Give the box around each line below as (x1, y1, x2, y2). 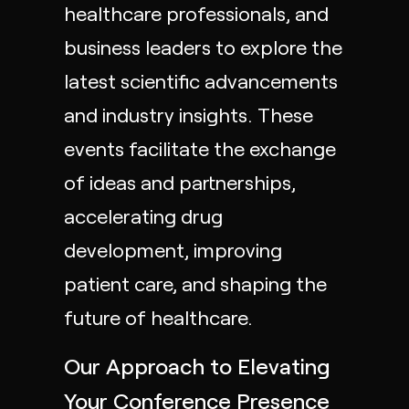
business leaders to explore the (64, 35, 342, 58)
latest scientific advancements (64, 68, 338, 92)
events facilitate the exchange (64, 136, 336, 160)
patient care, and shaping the (64, 271, 327, 295)
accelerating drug (64, 204, 223, 227)
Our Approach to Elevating (64, 352, 330, 379)
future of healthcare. (64, 305, 253, 329)
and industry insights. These (64, 102, 313, 126)
